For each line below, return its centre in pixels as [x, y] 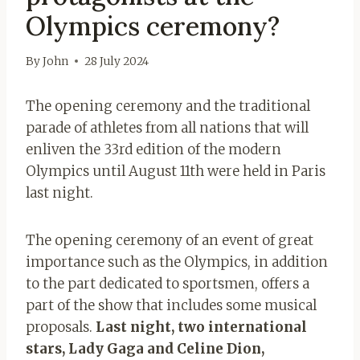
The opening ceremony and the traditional [168, 106]
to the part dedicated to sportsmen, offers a [168, 283]
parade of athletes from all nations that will [167, 127]
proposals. [61, 327]
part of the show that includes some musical [171, 305]
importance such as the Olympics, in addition [177, 262]
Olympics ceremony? [153, 26]
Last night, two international [201, 327]
